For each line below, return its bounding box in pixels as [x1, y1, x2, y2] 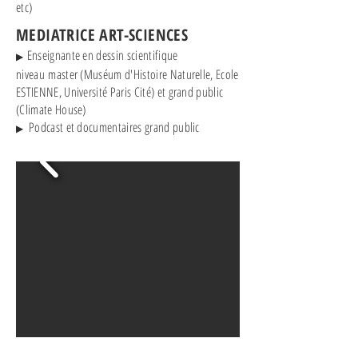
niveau [16, 66, 45, 83]
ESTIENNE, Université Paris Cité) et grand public [16, 83, 224, 101]
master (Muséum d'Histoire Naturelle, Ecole [44, 66, 239, 83]
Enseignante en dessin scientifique [23, 46, 178, 64]
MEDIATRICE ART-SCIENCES [16, 24, 189, 46]
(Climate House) [16, 101, 86, 118]
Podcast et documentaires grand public [25, 118, 200, 136]
